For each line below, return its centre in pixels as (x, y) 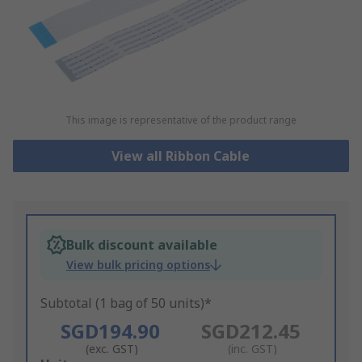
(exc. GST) (112, 349)
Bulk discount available (142, 245)
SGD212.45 (251, 331)
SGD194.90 (111, 331)
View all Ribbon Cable (181, 156)
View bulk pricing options (138, 265)
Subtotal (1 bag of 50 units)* (126, 303)
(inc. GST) (253, 349)
